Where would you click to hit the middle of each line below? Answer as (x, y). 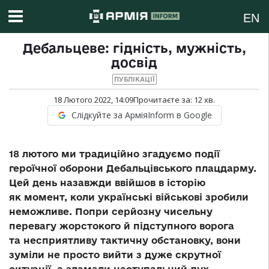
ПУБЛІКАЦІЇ (134, 80)
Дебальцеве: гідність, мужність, (134, 48)
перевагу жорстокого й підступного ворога (122, 226)
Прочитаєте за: (164, 100)
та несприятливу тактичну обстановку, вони (125, 240)
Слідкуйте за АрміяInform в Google (141, 115)
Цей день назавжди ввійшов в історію (107, 183)
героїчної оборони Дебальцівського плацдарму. (133, 168)
